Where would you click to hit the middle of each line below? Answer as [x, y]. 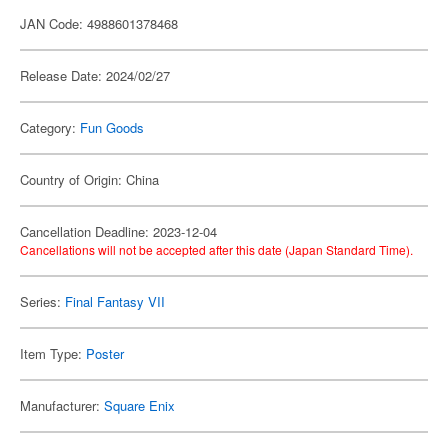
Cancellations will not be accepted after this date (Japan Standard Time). [216, 249]
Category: [50, 127]
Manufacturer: [62, 405]
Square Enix [139, 405]
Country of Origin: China [89, 179]
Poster [105, 353]
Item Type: [53, 353]
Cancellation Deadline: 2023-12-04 [118, 231]
